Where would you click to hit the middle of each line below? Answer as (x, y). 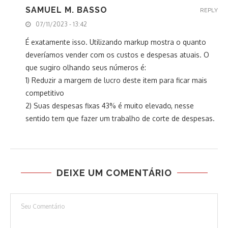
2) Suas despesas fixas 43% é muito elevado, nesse (110, 106)
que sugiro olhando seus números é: (86, 68)
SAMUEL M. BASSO (66, 10)
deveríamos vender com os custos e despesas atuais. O (117, 55)
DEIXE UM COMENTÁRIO (114, 173)
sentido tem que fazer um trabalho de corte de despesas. (120, 119)
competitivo (45, 93)
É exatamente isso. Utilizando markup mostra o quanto (116, 42)
